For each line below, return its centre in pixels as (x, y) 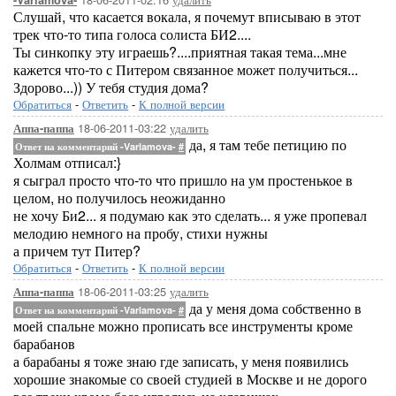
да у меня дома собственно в (274, 308)
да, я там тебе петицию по (266, 145)
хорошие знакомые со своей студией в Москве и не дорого (190, 379)
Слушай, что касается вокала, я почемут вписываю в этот (187, 16)
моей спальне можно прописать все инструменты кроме (183, 326)
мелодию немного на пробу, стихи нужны (141, 233)
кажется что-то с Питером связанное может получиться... (186, 69)
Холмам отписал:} (67, 162)
